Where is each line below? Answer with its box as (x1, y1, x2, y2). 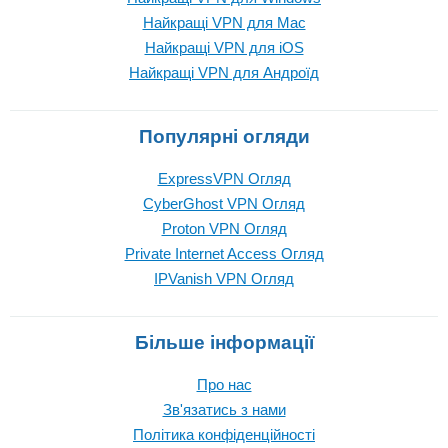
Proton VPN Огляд (161, 220, 287, 238)
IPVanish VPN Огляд (154, 270, 294, 288)
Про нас (196, 376, 252, 394)
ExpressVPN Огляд (157, 170, 291, 188)
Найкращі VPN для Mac (142, 14, 306, 32)
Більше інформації (134, 332, 314, 354)
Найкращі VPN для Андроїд (129, 64, 319, 82)
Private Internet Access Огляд (124, 245, 324, 263)
